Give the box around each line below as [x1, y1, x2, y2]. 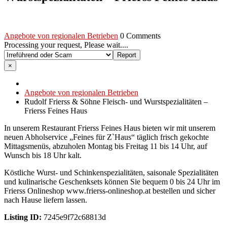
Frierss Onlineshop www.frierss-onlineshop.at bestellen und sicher [4, 186, 215, 195]
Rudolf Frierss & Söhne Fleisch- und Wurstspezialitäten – [24, 97, 208, 106]
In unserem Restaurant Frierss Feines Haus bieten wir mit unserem [4, 123, 215, 132]
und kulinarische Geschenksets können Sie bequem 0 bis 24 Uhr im [4, 177, 220, 186]
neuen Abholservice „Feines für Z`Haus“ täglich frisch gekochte [4, 132, 209, 141]
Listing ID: [4, 212, 42, 221]
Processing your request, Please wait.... [4, 40, 128, 49]
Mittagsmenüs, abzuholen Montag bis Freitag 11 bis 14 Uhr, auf [4, 141, 207, 150]
